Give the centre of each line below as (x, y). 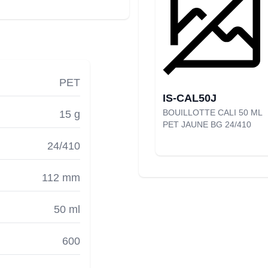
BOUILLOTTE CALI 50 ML (212, 112)
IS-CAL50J (190, 98)
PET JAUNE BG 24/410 (207, 124)
